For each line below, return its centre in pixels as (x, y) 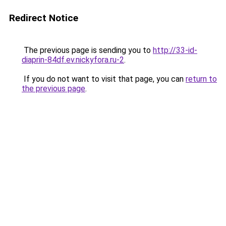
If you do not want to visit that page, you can (104, 79)
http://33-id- (175, 50)
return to (201, 79)
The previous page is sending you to (87, 50)
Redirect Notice (44, 18)
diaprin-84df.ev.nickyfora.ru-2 (73, 60)
